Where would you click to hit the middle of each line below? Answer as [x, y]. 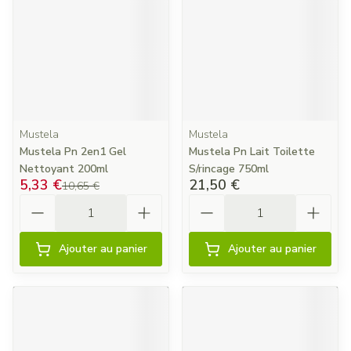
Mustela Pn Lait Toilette [252, 152]
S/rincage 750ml [229, 169]
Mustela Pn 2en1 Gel [73, 152]
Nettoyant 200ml [64, 169]
